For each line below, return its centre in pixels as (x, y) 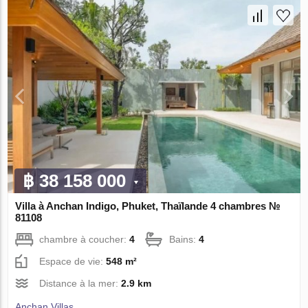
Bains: (184, 239)
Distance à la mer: (80, 283)
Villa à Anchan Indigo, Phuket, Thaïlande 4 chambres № (148, 206)
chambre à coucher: (85, 239)
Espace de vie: (73, 261)
